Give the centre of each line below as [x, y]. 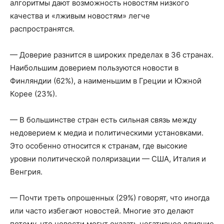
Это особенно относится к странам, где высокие [99, 145]
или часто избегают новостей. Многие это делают [102, 210]
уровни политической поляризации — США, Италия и [108, 158]
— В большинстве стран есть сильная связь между [103, 119]
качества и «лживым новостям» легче [80, 15]
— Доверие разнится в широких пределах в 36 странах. [112, 54]
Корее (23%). [33, 93]
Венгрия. [26, 171]
